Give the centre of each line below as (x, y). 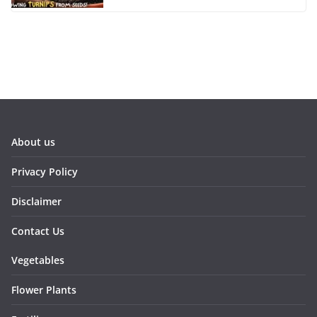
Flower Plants (44, 289)
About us (33, 142)
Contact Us (38, 231)
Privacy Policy (45, 171)
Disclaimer (36, 201)
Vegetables (38, 260)
